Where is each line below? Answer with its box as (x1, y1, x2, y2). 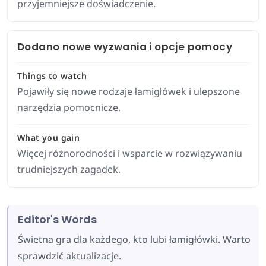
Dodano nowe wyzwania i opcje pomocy (17, 40, 232, 54)
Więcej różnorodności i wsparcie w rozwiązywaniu (17, 147, 242, 160)
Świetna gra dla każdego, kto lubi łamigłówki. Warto (18, 233, 251, 246)
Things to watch (17, 70, 87, 81)
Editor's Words (18, 212, 97, 227)
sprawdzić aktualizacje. (18, 249, 121, 262)
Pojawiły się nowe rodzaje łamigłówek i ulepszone (17, 85, 240, 98)
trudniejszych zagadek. (17, 163, 121, 176)
